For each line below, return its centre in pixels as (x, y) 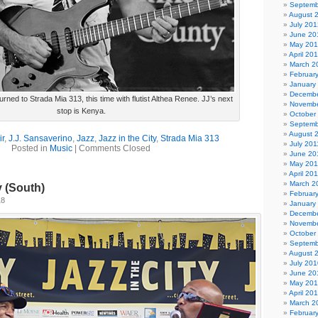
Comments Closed (115, 148)
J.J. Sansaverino (40, 138)
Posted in (31, 148)
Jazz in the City (127, 138)
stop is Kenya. (81, 111)
